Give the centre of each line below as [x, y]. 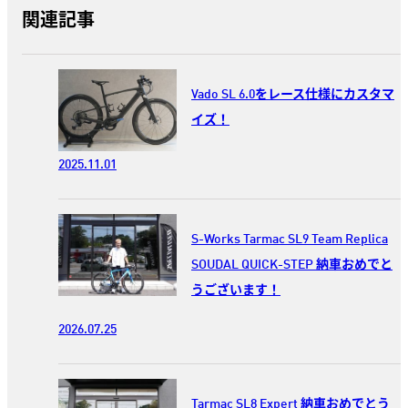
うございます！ [236, 291]
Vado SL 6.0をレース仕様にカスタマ [293, 95]
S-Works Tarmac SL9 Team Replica [290, 240]
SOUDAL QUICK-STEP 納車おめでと [292, 265]
